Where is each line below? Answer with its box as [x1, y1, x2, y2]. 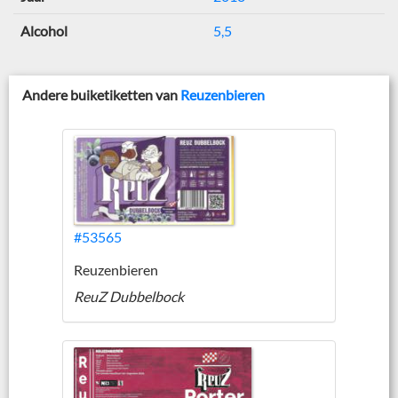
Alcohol [20, 21, 68, 39]
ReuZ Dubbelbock [74, 287, 184, 305]
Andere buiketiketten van [22, 85, 180, 103]
